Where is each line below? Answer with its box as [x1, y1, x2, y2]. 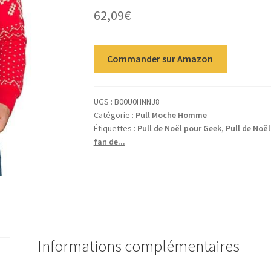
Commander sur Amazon [107, 52, 214, 65]
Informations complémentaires [38, 236, 240, 256]
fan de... [93, 136, 125, 148]
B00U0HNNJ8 [114, 96, 160, 108]
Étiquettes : [93, 123, 137, 134]
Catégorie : [93, 109, 135, 121]
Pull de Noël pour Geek [137, 123, 221, 134]
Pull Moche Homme [135, 109, 207, 121]
